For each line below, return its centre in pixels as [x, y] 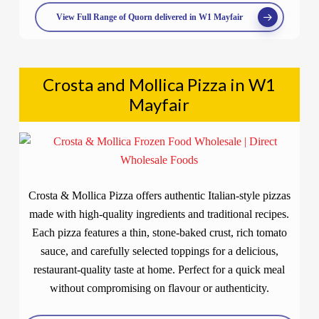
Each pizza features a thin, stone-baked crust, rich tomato [159, 232]
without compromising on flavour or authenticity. [159, 288]
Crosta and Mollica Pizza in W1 [159, 84]
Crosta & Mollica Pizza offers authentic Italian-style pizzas [159, 195]
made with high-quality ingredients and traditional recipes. [159, 214]
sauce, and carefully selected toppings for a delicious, [159, 251]
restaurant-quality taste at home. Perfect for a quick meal [159, 270]
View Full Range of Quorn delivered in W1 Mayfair [149, 17]
